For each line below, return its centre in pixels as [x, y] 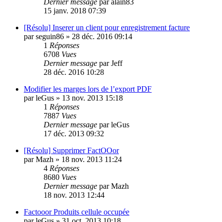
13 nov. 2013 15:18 [92, 98]
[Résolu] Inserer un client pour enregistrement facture [107, 27]
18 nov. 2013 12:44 [74, 195]
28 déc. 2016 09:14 [102, 36]
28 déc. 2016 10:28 [74, 72]
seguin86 [50, 36]
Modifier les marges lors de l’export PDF [88, 89]
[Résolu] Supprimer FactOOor [71, 150]
